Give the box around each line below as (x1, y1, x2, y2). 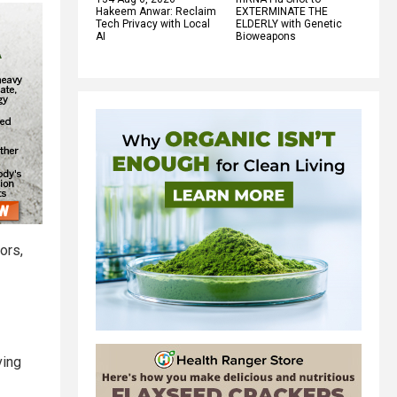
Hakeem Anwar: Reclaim (96, 4, 216, 18)
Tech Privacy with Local (96, 17, 210, 30)
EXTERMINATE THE (236, 4, 328, 18)
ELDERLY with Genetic (236, 17, 342, 30)
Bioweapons (236, 29, 296, 43)
